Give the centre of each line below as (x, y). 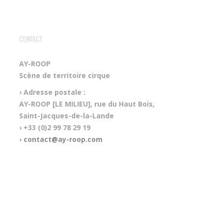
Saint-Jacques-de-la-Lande (66, 116)
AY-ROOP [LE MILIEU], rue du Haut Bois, (87, 104)
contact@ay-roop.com (63, 139)
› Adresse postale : (52, 92)
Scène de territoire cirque (64, 75)
